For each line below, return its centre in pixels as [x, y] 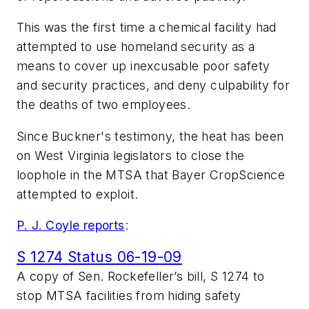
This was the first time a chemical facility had [147, 28]
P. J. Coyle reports [71, 226]
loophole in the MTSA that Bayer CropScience [151, 175]
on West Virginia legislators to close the [131, 155]
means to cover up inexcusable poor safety [143, 66]
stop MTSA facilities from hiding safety [129, 296]
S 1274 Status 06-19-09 [99, 257]
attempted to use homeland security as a [136, 47]
